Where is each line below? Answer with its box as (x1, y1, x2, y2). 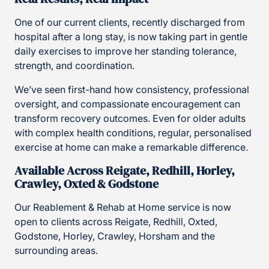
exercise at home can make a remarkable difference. (14, 141, 248, 154)
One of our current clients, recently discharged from (14, 16, 245, 29)
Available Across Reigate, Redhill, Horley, (14, 162, 235, 180)
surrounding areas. (14, 244, 98, 257)
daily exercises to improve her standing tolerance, (14, 45, 237, 58)
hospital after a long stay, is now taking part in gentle (14, 31, 247, 43)
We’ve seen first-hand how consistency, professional (14, 83, 249, 96)
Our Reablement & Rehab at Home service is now (14, 201, 231, 214)
